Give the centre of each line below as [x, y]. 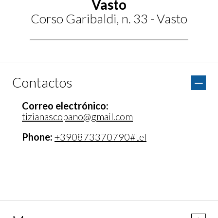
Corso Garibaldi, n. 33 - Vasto [109, 18]
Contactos [42, 82]
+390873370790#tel [100, 136]
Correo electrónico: [65, 105]
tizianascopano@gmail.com [77, 116]
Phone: [37, 136]
